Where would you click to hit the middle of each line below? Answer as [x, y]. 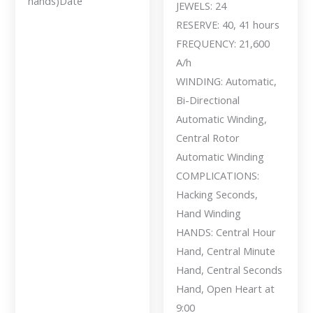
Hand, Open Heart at [225, 289]
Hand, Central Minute [225, 251]
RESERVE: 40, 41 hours [227, 25]
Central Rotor [208, 138]
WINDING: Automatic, [226, 81]
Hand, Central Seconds [229, 270]
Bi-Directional [208, 100]
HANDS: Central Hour [226, 232]
